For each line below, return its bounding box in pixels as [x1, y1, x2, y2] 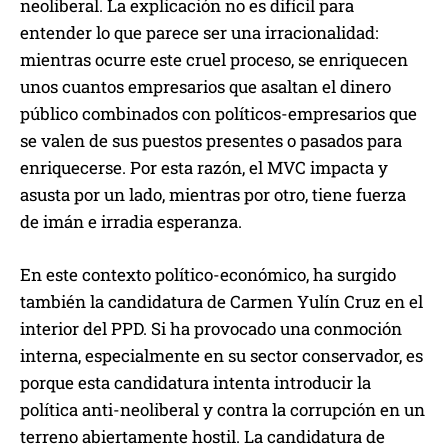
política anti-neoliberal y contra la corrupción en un [20, 398, 425, 422]
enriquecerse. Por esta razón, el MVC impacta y [20, 156, 388, 180]
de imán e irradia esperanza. [20, 210, 246, 234]
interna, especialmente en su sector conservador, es [20, 344, 423, 368]
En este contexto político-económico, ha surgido [20, 263, 396, 287]
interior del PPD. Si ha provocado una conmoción [20, 317, 402, 341]
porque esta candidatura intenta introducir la [20, 371, 371, 395]
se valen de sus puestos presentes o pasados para [20, 129, 402, 153]
